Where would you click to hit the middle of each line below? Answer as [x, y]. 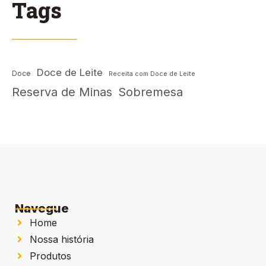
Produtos [50, 256]
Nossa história [62, 240]
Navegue [42, 209]
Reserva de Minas [62, 92]
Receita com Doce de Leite [152, 74]
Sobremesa [151, 92]
